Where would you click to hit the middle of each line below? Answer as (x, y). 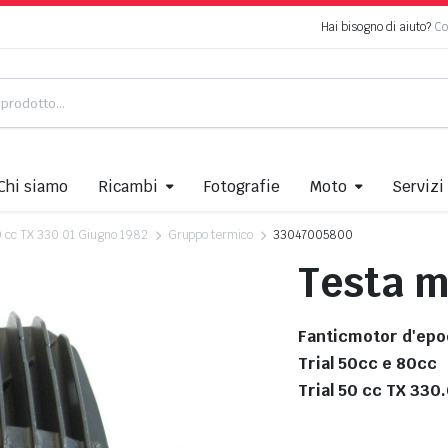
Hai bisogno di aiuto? (377, 27)
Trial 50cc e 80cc (368, 364)
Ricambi (128, 187)
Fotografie (241, 187)
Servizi (418, 187)
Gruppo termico (210, 235)
